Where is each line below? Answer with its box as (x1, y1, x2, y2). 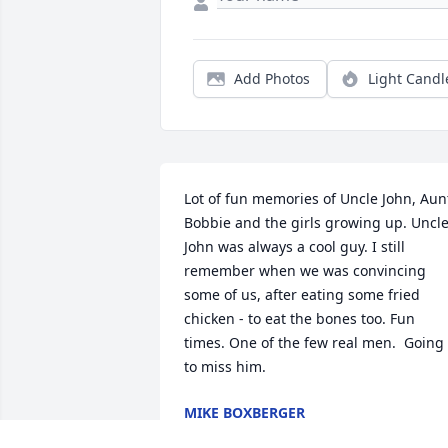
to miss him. (184, 357, 266, 377)
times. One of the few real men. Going (184, 333, 444, 353)
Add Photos (234, 69, 310, 89)
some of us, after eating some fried (184, 285, 420, 305)
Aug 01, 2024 (184, 423, 271, 443)
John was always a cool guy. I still (184, 237, 405, 257)
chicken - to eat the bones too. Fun (184, 309, 415, 329)
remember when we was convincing (184, 261, 426, 281)
